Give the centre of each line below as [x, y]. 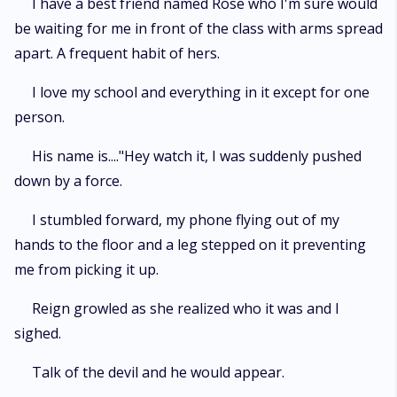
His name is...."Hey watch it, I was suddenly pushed [197, 156]
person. [39, 117]
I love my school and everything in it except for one [201, 92]
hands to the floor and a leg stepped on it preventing [190, 245]
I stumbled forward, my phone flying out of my [186, 220]
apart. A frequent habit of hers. [117, 53]
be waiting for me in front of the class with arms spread [198, 28]
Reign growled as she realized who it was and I [186, 308]
